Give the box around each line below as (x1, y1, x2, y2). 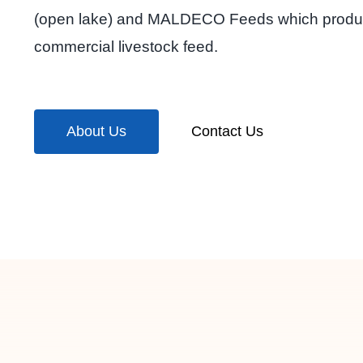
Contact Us (190, 122, 263, 139)
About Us (66, 122, 126, 139)
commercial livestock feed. (33, 37, 218, 55)
